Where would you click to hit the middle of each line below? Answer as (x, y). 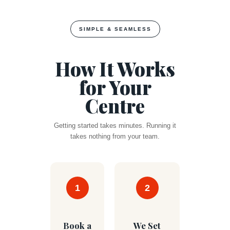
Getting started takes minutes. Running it (115, 126)
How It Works (115, 69)
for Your (115, 87)
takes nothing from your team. (115, 136)
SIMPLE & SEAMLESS (115, 29)
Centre (115, 106)
